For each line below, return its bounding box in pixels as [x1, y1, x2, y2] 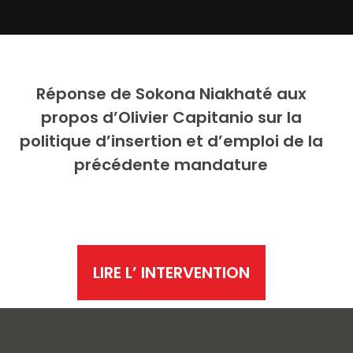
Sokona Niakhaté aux [135, 83, 307, 105]
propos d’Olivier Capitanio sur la [40, 106, 302, 128]
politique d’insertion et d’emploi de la [19, 130, 323, 152]
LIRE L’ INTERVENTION [92, 262, 250, 284]
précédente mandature [74, 154, 269, 176]
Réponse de [35, 83, 136, 105]
